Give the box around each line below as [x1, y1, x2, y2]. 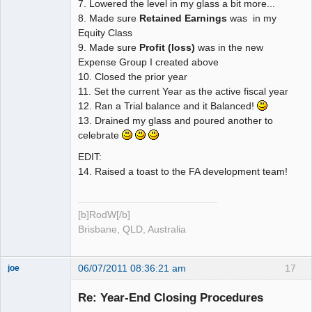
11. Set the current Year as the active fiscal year [78, 86, 288, 97]
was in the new [195, 42, 263, 54]
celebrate [78, 130, 122, 141]
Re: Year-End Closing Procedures [78, 290, 263, 304]
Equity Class [78, 27, 132, 39]
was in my [227, 13, 276, 24]
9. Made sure [78, 42, 139, 54]
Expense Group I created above [78, 56, 219, 68]
